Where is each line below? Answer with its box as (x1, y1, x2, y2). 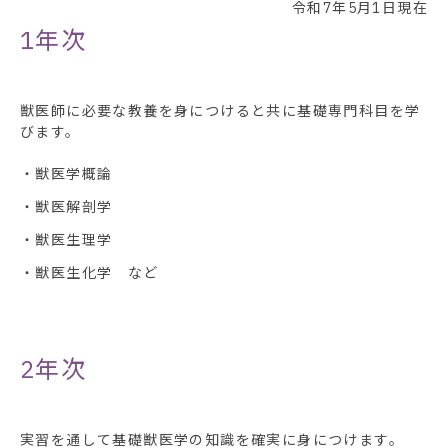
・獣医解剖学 (20, 197, 113, 216)
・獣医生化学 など (20, 263, 159, 282)
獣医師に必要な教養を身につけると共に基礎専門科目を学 (20, 101, 421, 120)
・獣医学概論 (20, 164, 113, 183)
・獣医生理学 (20, 230, 113, 249)
